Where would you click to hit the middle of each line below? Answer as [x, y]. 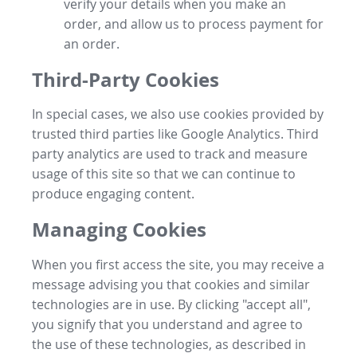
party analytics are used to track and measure [170, 154]
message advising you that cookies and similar [171, 285]
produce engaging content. [113, 194]
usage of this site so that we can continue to [164, 174]
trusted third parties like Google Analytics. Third [175, 134]
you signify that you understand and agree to [167, 325]
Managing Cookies [119, 230]
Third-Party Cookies [126, 79]
